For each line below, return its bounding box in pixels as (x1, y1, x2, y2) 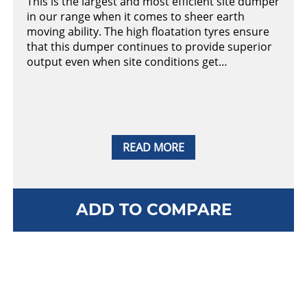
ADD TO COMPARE (75, 199, 232, 219)
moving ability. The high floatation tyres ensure (27, 24, 269, 40)
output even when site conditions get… (27, 54, 228, 70)
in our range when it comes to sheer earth (27, 9, 245, 25)
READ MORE (123, 139, 184, 155)
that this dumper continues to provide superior (27, 39, 272, 55)
